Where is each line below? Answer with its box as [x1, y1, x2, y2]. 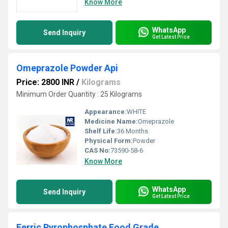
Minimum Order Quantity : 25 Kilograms [16, 90, 142, 98]
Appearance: [84, 108, 127, 116]
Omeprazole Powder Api [16, 63, 118, 73]
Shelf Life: [84, 127, 117, 135]
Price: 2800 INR [16, 77, 74, 87]
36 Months [117, 127, 148, 135]
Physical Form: [84, 137, 133, 145]
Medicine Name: [84, 118, 138, 125]
